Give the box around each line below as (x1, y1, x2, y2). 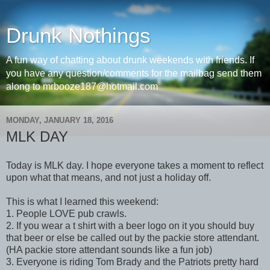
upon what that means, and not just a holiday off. (6, 172, 211, 183)
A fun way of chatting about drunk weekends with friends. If (6, 55, 254, 65)
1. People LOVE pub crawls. (6, 208, 127, 219)
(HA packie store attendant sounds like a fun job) (6, 244, 212, 255)
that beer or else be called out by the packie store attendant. (6, 232, 259, 243)
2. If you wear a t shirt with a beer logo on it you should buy (6, 220, 254, 231)
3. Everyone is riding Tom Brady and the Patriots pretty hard (6, 256, 259, 267)
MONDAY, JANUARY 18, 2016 (6, 115, 113, 125)
